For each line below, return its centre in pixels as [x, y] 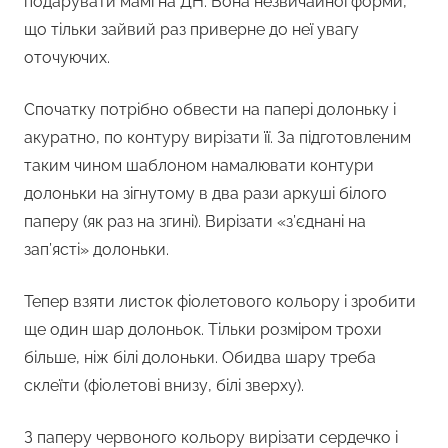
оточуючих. [67, 58]
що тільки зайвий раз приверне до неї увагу [191, 30]
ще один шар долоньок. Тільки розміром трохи [203, 330]
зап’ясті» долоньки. [96, 250]
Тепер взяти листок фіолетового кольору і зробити [220, 302]
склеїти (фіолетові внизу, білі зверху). [164, 386]
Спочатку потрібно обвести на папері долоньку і [210, 110]
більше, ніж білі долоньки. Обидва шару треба [200, 358]
